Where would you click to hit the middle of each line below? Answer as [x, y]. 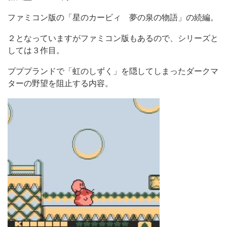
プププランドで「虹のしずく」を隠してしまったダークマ [113, 71]
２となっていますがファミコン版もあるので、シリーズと [113, 38]
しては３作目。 [36, 50]
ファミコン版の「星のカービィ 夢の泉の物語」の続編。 [113, 17]
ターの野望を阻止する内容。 [60, 83]
